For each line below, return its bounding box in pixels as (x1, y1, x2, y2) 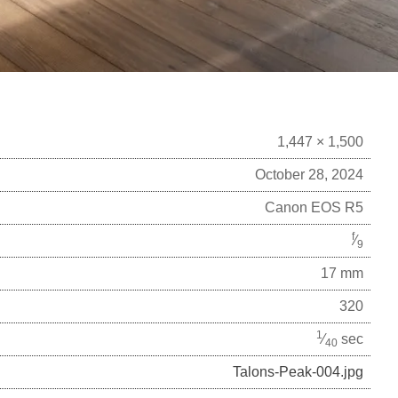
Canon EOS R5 (265, 200, 363, 216)
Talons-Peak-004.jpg (233, 364, 363, 380)
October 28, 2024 (255, 167, 363, 183)
